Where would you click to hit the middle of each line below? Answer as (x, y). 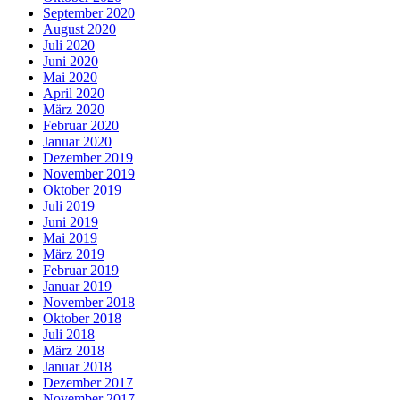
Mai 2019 (70, 237)
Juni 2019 (71, 221)
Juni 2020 (71, 61)
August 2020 (79, 29)
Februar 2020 (81, 125)
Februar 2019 (81, 270)
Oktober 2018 (82, 318)
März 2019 (74, 254)
